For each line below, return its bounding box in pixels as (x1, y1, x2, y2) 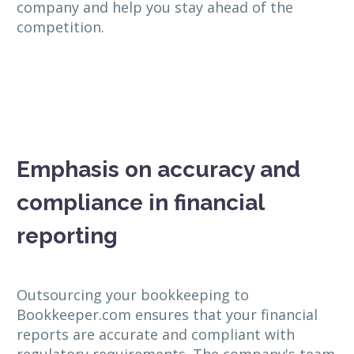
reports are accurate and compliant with (17, 325, 295, 345)
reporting (17, 223, 118, 250)
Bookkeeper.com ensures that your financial (17, 305, 318, 325)
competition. (17, 17, 104, 36)
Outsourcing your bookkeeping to (17, 285, 249, 305)
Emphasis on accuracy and (17, 156, 300, 183)
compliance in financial (17, 190, 264, 217)
